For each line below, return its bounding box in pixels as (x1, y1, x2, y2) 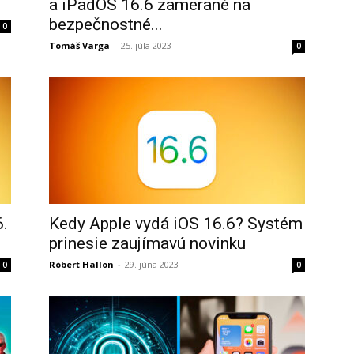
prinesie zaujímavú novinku (49, 234, 246, 253)
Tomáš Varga (49, 40, 110, 51)
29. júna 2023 (125, 258, 179, 270)
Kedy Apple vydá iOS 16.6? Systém (49, 214, 303, 233)
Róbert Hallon (49, 258, 114, 270)
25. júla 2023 (121, 40, 171, 51)
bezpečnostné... (49, 15, 163, 34)
